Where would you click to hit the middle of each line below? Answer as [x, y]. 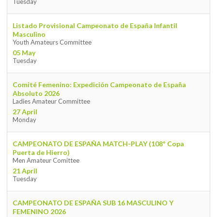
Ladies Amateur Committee [51, 101]
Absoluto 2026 [36, 93]
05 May [24, 53]
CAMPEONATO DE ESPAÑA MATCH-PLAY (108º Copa [98, 144]
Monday [24, 120]
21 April [25, 171]
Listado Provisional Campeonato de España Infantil [95, 26]
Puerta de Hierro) [41, 153]
